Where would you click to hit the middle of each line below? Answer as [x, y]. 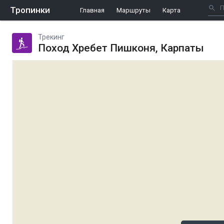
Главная [92, 10]
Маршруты [133, 10]
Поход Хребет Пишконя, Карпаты [121, 48]
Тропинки [30, 10]
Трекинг [51, 37]
